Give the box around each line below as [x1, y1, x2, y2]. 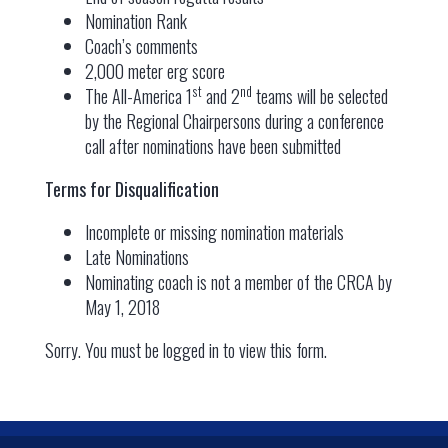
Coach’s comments [84, 33, 198, 59]
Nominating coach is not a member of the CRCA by [84, 269, 392, 295]
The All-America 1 [84, 83, 192, 109]
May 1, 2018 [84, 294, 160, 320]
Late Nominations [84, 244, 189, 270]
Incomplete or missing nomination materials [84, 219, 344, 245]
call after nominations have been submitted [84, 133, 341, 159]
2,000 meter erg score [84, 58, 225, 84]
